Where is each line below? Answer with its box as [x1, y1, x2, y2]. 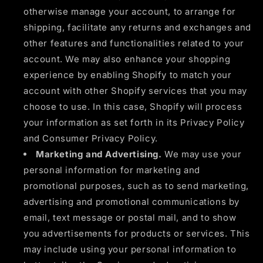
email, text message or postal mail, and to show [23, 211, 237, 223]
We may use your [161, 148, 242, 160]
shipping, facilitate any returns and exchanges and [23, 21, 252, 33]
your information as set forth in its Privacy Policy [23, 116, 245, 128]
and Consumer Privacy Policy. [23, 132, 158, 144]
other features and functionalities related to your [23, 37, 245, 49]
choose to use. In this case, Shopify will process [23, 100, 242, 112]
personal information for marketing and [23, 164, 200, 176]
